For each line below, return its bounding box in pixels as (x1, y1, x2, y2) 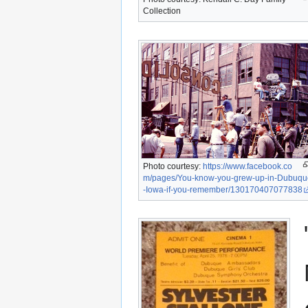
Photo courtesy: (143, 161, 203, 171)
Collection (143, 6, 181, 16)
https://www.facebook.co (203, 161, 292, 171)
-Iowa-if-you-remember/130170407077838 (143, 184, 302, 195)
